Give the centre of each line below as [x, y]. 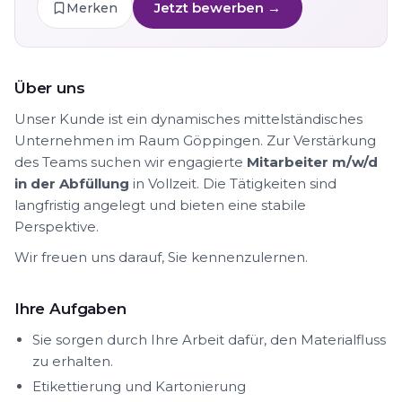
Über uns [50, 88]
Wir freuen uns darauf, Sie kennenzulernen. [161, 257]
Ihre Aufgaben [70, 309]
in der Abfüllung [72, 184]
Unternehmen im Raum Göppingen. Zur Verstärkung [195, 140]
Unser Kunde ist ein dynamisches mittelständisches [188, 119]
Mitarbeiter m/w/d [312, 162]
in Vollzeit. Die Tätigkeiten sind [233, 184]
